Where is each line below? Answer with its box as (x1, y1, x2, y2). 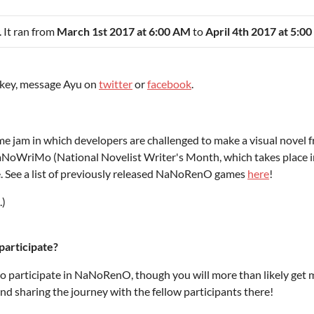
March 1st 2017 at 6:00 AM (56, 25, 191, 38)
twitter (99, 77, 132, 90)
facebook (147, 77, 191, 90)
